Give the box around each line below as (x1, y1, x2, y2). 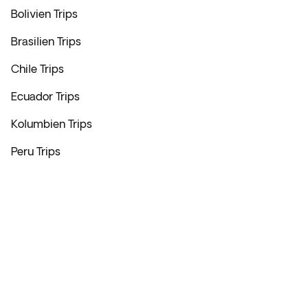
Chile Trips (11, 63, 64, 75)
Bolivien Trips (11, 8, 78, 20)
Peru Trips (11, 145, 60, 157)
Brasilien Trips (11, 35, 81, 47)
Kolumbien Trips (11, 118, 92, 130)
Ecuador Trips (11, 90, 80, 102)
